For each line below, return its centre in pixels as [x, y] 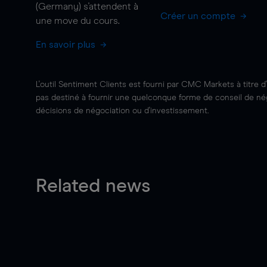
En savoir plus [67, 45]
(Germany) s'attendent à [87, 7]
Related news [93, 187]
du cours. [99, 21]
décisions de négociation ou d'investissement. [122, 111]
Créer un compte [199, 16]
